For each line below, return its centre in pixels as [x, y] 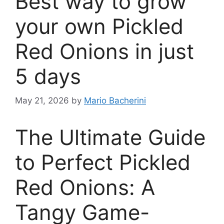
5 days [48, 76]
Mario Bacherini [115, 101]
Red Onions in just [104, 51]
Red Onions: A [85, 187]
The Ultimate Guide [110, 137]
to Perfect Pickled [103, 162]
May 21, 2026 [42, 101]
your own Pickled [99, 26]
